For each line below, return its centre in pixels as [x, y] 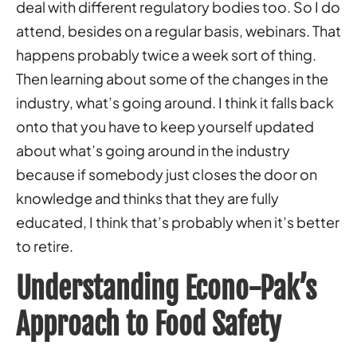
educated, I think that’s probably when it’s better [178, 222]
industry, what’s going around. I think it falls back [175, 102]
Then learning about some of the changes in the [172, 78]
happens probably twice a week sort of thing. [166, 54]
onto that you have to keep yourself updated [165, 126]
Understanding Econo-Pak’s [166, 288]
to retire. [45, 245]
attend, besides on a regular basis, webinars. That [178, 30]
